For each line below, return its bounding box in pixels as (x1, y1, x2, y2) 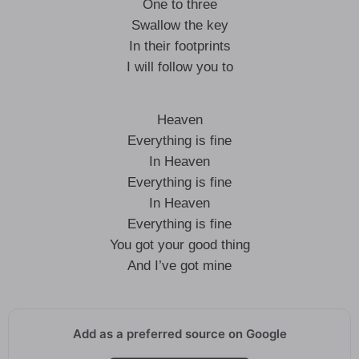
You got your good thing (109, 237, 250, 252)
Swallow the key (131, 18, 228, 33)
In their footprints (128, 38, 231, 54)
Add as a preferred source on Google (72, 326, 287, 341)
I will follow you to (126, 59, 233, 75)
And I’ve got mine (127, 258, 232, 273)
